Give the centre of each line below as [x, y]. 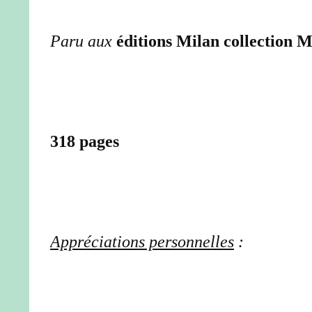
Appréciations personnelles [142, 242]
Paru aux [83, 41]
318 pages [85, 142]
